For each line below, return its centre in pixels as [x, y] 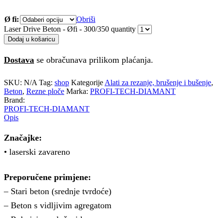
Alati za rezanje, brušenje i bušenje [158, 82]
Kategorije [87, 82]
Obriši [86, 19]
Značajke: [23, 137]
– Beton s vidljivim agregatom [58, 205]
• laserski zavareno [37, 152]
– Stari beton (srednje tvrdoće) [58, 191]
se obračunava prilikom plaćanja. [94, 60]
